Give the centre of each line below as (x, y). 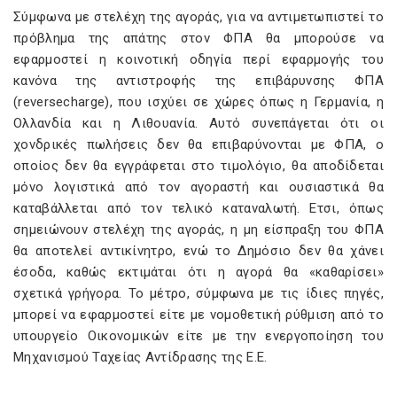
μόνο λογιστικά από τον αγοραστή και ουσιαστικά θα (198, 187)
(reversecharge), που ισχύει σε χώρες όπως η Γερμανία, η (198, 102)
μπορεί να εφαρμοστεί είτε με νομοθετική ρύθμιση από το (198, 315)
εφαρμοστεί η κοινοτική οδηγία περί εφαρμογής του (198, 59)
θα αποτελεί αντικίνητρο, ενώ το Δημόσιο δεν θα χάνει (198, 251)
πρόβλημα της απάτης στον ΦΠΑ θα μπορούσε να (198, 38)
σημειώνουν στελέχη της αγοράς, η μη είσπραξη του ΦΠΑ (198, 230)
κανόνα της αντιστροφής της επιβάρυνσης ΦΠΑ (198, 81)
